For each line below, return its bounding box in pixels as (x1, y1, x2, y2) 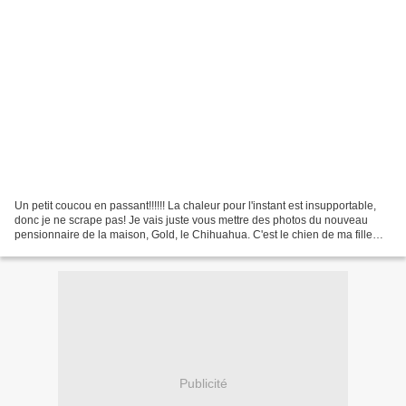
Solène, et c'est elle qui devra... (14, 242, 167, 256)
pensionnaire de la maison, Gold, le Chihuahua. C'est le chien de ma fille (14, 227, 372, 241)
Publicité (179, 376, 227, 391)
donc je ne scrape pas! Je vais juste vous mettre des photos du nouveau (14, 213, 368, 227)
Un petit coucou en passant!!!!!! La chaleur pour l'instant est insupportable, (14, 198, 376, 212)
